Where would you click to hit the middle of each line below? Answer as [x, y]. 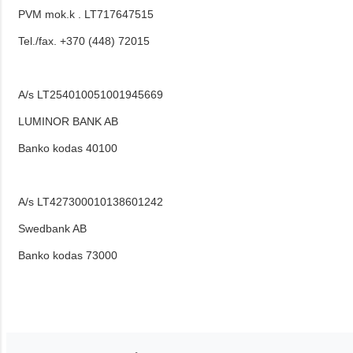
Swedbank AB [52, 229]
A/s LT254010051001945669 [91, 95]
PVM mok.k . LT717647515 [86, 14]
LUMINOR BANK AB [68, 121]
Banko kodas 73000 [68, 255]
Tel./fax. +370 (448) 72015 [84, 41]
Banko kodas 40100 [68, 148]
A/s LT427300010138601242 [91, 202]
